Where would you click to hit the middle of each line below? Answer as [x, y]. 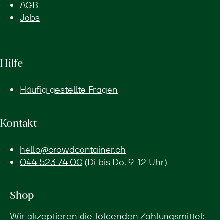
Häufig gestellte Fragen [69, 90]
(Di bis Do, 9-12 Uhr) [125, 162]
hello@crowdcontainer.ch [73, 150]
